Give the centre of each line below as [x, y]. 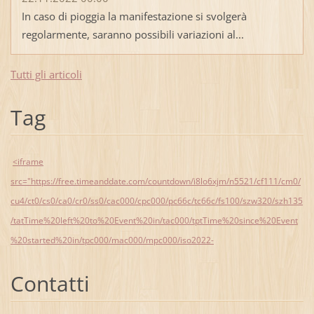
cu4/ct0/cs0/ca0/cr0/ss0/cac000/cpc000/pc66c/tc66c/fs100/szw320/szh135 [156, 200]
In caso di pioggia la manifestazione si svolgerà [134, 16]
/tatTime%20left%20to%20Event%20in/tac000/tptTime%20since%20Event [154, 220]
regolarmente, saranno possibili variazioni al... [132, 34]
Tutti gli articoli [46, 74]
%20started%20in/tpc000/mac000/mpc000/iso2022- [112, 240]
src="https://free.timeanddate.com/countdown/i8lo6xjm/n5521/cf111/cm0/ [155, 181]
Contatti [50, 283]
